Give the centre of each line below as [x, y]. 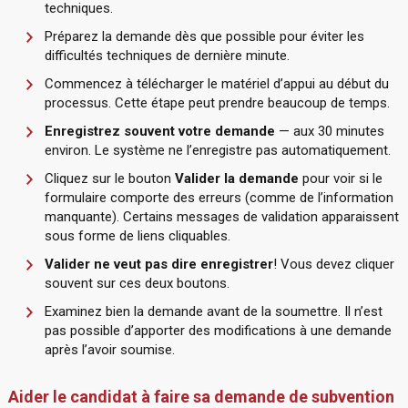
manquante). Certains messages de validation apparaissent [221, 217]
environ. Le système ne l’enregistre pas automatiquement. [217, 150]
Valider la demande [238, 178]
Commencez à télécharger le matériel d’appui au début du [216, 84]
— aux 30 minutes [329, 131]
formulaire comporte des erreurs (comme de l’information [219, 198]
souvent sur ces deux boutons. [137, 283]
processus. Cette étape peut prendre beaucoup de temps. [217, 103]
